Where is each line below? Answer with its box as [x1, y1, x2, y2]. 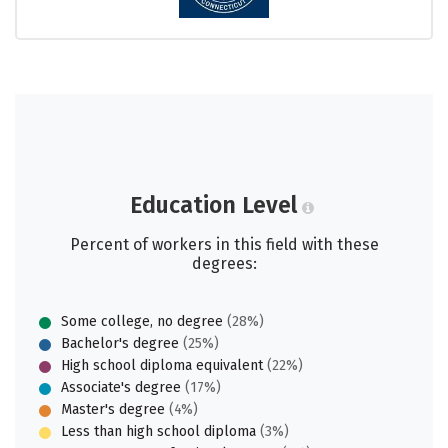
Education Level [129, 191, 297, 219]
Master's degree [61, 401, 165, 418]
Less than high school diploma [61, 423, 256, 440]
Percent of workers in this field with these [69, 235, 379, 254]
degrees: [191, 254, 257, 273]
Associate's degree [61, 379, 181, 396]
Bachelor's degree [61, 335, 179, 352]
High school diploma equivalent [61, 357, 263, 374]
